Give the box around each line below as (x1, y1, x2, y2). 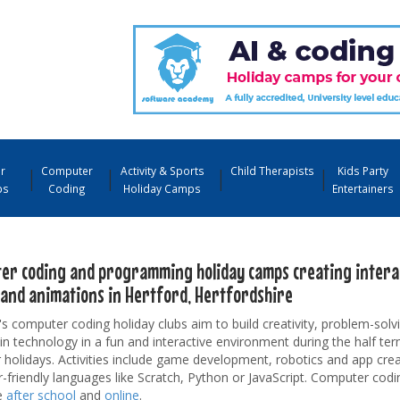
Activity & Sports (120, 162, 204, 178)
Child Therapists (230, 162, 315, 178)
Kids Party (337, 162, 388, 178)
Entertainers (332, 180, 395, 196)
